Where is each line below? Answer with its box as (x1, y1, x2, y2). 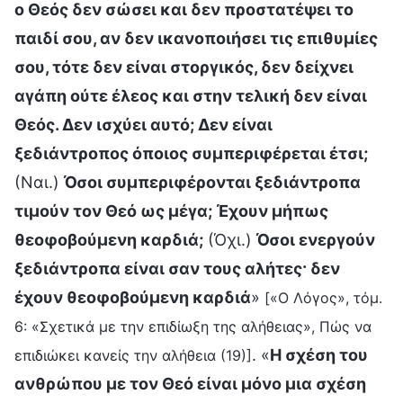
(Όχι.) (203, 229, 256, 249)
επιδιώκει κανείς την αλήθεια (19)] (14, 345, 252, 364)
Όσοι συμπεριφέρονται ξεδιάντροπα (64, 172, 361, 192)
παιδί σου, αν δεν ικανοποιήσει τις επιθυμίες (14, 28, 378, 48)
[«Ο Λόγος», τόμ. (264, 288, 382, 307)
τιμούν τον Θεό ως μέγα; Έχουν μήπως (14, 201, 328, 220)
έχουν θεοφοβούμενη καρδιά (14, 287, 251, 307)
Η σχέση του (270, 345, 368, 364)
